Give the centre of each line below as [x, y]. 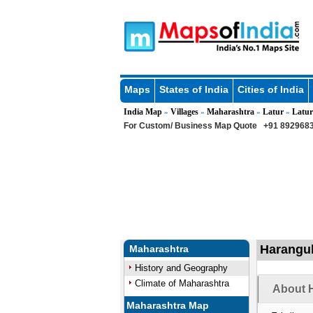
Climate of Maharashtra [182, 283]
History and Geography [181, 268]
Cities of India [270, 89]
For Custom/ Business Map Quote [190, 126]
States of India [194, 89]
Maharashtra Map [168, 305]
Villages [184, 112]
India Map [143, 112]
